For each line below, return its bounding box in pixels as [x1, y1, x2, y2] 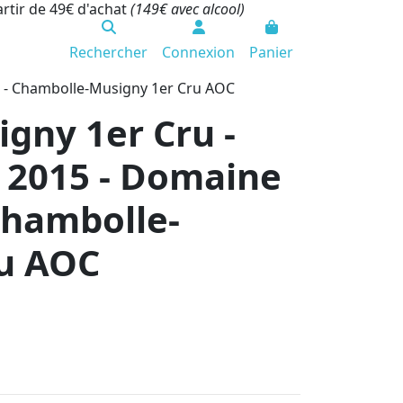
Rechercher [69, 42, 148, 62]
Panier [249, 42, 293, 62]
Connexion [162, 42, 235, 62]
